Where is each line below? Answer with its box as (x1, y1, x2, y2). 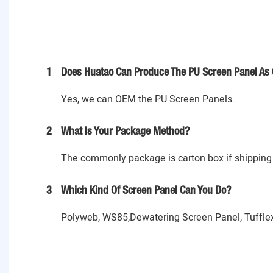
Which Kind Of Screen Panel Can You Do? (61, 186, 231, 196)
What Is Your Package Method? (61, 127, 190, 137)
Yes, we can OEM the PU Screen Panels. (61, 92, 235, 107)
